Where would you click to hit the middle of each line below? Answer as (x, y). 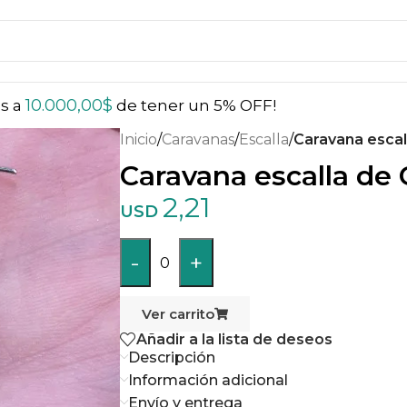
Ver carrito (178, 314)
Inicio (139, 139)
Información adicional (208, 381)
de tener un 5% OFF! (194, 105)
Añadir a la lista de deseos (234, 339)
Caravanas (198, 139)
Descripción (172, 358)
